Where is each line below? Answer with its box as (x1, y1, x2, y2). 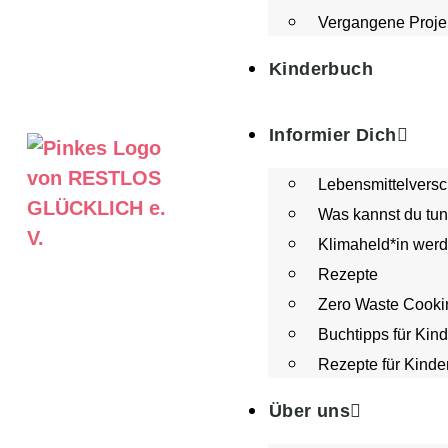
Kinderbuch (269, 59, 373, 79)
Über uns (269, 401, 351, 421)
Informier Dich (269, 125, 397, 145)
